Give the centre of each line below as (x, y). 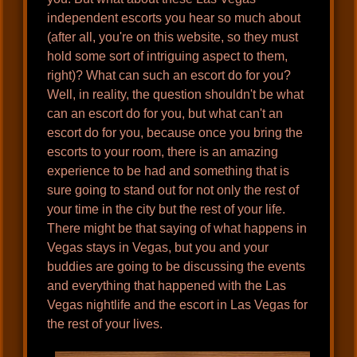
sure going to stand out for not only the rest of (173, 190)
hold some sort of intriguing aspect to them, (168, 57)
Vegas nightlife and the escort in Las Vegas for (178, 305)
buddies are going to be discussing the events (177, 267)
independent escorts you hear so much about (174, 18)
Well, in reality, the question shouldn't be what (176, 95)
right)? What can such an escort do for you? (169, 76)
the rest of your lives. (105, 324)
